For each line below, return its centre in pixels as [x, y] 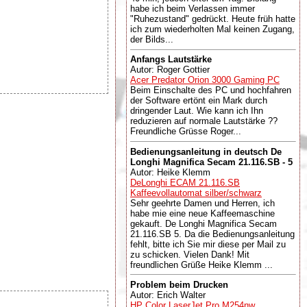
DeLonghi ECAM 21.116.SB [185, 182]
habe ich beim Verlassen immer [193, 9]
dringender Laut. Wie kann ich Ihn [197, 111]
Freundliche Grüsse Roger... [186, 132]
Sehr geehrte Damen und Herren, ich [202, 203]
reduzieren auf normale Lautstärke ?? [204, 121]
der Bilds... [152, 39]
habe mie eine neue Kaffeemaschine [202, 213]
